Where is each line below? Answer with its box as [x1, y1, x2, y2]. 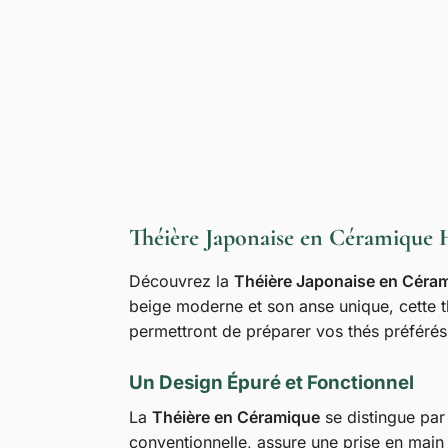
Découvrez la [128, 270, 234, 291]
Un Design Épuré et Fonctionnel [128, 370, 414, 394]
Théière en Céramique [151, 406, 320, 427]
